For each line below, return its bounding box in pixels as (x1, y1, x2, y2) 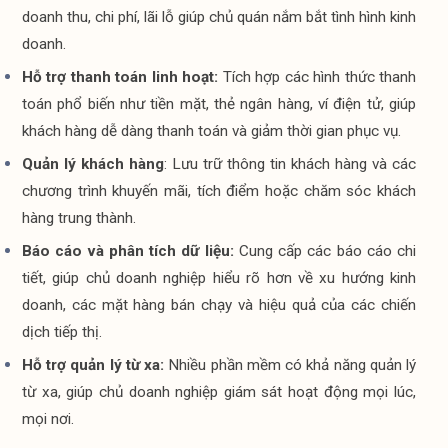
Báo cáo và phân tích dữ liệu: (22, 242, 234, 260)
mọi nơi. (22, 410, 74, 428)
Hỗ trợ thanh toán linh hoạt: (22, 68, 219, 86)
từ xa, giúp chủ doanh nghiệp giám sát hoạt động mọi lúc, (22, 383, 416, 401)
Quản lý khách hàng (22, 155, 164, 173)
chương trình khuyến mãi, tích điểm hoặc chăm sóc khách (22, 182, 416, 200)
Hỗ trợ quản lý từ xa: (22, 356, 169, 374)
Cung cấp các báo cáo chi (233, 242, 416, 260)
